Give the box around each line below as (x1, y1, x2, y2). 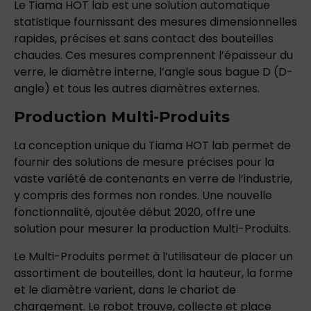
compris (23, 187, 68, 203)
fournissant (74, 13, 135, 30)
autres (112, 80, 147, 96)
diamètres (150, 80, 206, 96)
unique (94, 137, 130, 153)
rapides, (14, 30, 57, 47)
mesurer (87, 220, 134, 237)
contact (151, 30, 196, 47)
